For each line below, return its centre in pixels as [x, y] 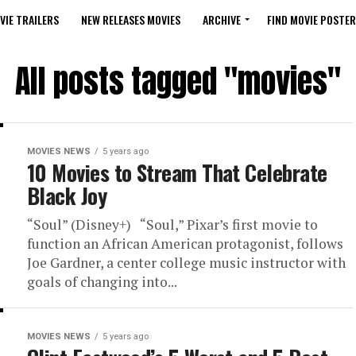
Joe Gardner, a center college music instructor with [186, 263]
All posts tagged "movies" [178, 81]
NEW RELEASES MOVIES [131, 19]
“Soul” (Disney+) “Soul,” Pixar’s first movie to [172, 224]
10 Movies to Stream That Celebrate [177, 172]
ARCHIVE [222, 19]
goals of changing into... [102, 282]
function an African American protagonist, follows [185, 244]
